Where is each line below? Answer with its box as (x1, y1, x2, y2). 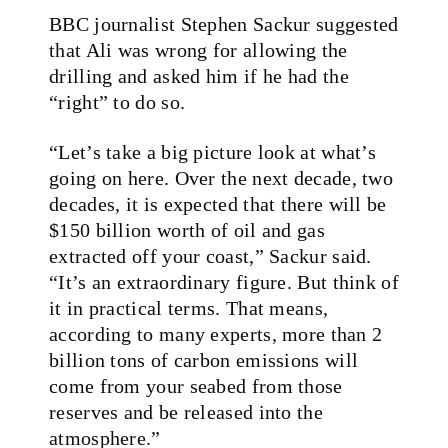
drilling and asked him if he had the (49, 64, 349, 87)
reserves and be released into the (49, 400, 323, 423)
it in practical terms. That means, (49, 296, 329, 319)
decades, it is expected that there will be (49, 192, 387, 215)
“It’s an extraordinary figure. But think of (49, 270, 399, 293)
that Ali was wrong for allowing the (49, 38, 348, 61)
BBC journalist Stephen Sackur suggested (49, 12, 399, 35)
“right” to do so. (49, 90, 186, 113)
